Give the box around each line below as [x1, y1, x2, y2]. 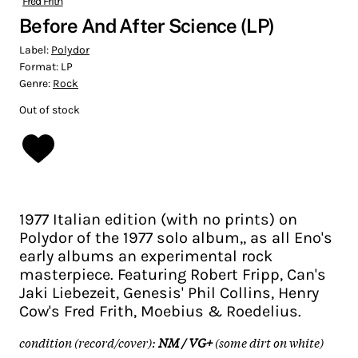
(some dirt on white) [215, 332, 324, 351]
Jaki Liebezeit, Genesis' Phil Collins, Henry [19, 283, 319, 302]
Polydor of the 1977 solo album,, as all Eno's [19, 228, 332, 247]
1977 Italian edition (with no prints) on [19, 209, 297, 229]
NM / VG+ [156, 332, 215, 351]
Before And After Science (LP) [19, 14, 275, 37]
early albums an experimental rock [19, 246, 272, 265]
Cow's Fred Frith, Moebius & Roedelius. [19, 301, 301, 320]
